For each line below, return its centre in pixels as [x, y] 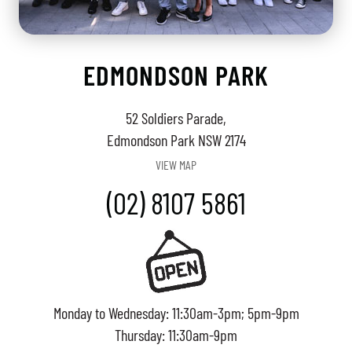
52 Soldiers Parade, [176, 118]
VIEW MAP [176, 165]
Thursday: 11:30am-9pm [176, 335]
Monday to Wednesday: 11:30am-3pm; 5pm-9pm [176, 313]
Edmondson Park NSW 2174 [176, 140]
